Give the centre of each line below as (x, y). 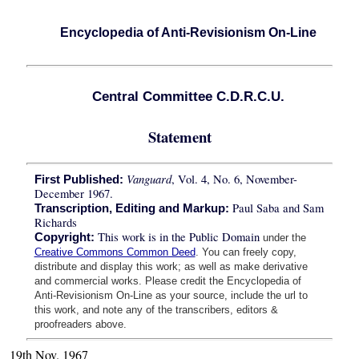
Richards (55, 223)
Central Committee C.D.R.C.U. (188, 97)
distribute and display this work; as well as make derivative (171, 267)
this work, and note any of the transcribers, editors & (156, 310)
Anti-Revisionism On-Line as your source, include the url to (171, 296)
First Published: (79, 180)
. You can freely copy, (246, 252)
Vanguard (149, 179)
